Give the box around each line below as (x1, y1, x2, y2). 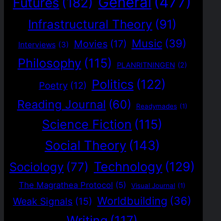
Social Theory (44, 138, 126, 153)
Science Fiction (42, 117, 132, 132)
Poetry (38, 80, 68, 92)
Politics (91, 76, 134, 92)
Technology (94, 159, 163, 175)
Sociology (9, 160, 64, 175)
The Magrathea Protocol (19, 180, 113, 190)
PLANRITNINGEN (116, 61, 175, 70)
